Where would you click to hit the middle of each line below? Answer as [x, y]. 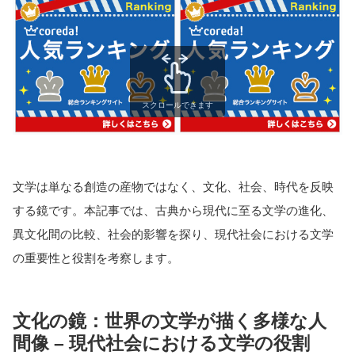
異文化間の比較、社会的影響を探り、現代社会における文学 [173, 234]
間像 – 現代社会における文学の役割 [161, 343]
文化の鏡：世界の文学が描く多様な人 [170, 321]
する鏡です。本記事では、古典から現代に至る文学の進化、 [173, 210]
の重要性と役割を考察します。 [96, 258]
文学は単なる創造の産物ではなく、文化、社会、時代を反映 [173, 186]
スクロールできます [177, 105]
